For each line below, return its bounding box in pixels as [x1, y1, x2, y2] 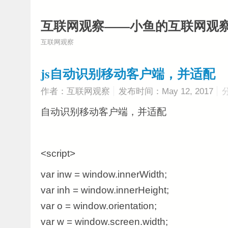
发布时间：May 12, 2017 [119, 86, 213, 96]
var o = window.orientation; [41, 201, 157, 211]
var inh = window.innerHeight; [41, 185, 169, 195]
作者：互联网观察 [41, 86, 110, 96]
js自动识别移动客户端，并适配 [41, 64, 215, 82]
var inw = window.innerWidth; [41, 169, 167, 180]
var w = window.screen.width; [41, 216, 168, 227]
